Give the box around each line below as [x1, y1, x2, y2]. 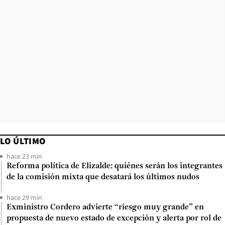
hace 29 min [7, 193, 42, 202]
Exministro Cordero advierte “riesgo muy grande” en [7, 203, 204, 212]
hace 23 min [7, 152, 42, 161]
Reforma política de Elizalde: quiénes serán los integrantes [7, 162, 222, 171]
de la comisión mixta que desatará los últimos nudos [7, 173, 199, 182]
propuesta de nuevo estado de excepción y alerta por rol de [7, 214, 221, 223]
